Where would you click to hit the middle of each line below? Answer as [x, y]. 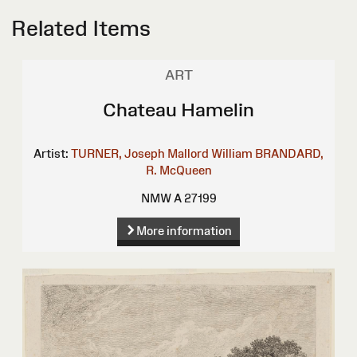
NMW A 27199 [178, 198]
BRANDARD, [289, 154]
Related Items [81, 29]
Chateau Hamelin [178, 110]
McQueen [185, 171]
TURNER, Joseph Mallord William [162, 154]
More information [184, 231]
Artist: [51, 154]
